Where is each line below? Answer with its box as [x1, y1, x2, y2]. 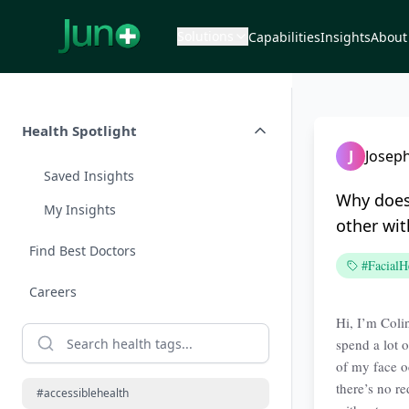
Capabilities [248, 28, 320, 46]
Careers [29, 283, 77, 300]
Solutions [177, 27, 234, 45]
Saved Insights [44, 167, 134, 184]
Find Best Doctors [29, 242, 136, 259]
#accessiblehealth [37, 385, 129, 401]
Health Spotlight [22, 121, 137, 140]
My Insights [44, 201, 116, 218]
